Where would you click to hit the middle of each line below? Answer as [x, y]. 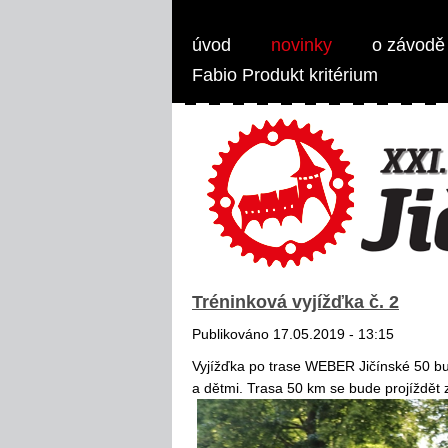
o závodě [408, 45]
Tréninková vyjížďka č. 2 [295, 302]
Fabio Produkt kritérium [285, 75]
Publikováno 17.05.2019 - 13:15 [293, 334]
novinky [301, 45]
